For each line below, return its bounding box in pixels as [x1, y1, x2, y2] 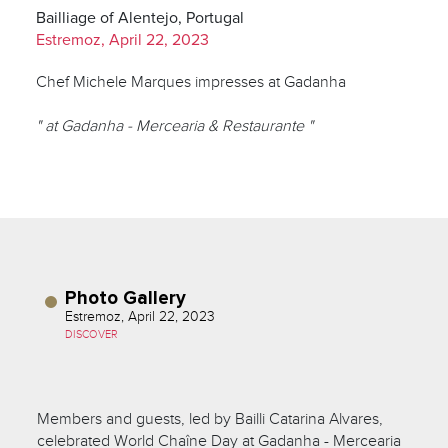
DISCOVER [65, 327, 119, 341]
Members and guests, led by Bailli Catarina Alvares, [37, 408, 384, 429]
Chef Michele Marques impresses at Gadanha [35, 71, 346, 92]
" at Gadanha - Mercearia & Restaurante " [35, 115, 313, 136]
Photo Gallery [65, 286, 186, 310]
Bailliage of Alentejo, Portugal [35, 7, 244, 28]
